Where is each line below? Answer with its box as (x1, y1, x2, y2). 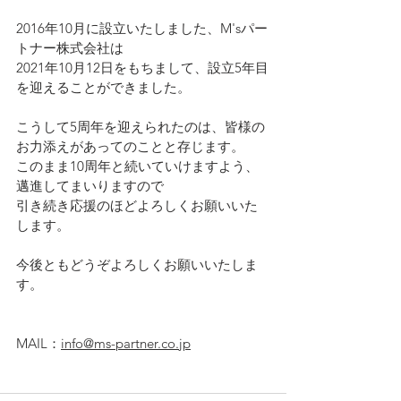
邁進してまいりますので (16, 177, 164, 195)
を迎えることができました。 (16, 79, 191, 97)
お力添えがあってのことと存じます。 (16, 138, 244, 156)
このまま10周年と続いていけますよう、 (16, 158, 259, 175)
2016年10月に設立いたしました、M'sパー (16, 20, 268, 38)
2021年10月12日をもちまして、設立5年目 (16, 59, 269, 77)
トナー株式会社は (16, 39, 124, 57)
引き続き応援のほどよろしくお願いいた (16, 197, 258, 215)
